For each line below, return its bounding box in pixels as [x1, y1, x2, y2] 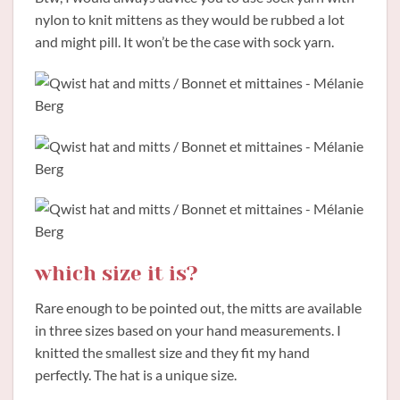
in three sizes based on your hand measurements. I [35, 321, 341, 339]
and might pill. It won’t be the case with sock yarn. [35, 33, 334, 51]
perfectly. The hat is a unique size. [35, 366, 237, 384]
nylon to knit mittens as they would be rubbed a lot [35, 11, 345, 29]
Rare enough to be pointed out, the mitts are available [35, 299, 362, 317]
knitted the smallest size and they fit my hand [35, 344, 310, 362]
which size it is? [35, 262, 198, 286]
